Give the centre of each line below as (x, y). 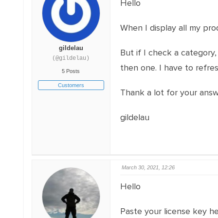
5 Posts (71, 71)
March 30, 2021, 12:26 (148, 167)
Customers (71, 85)
